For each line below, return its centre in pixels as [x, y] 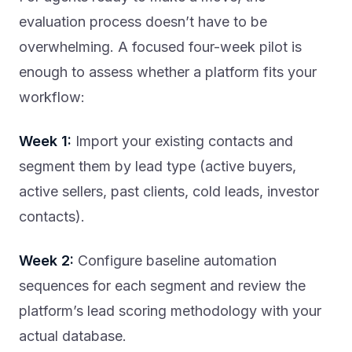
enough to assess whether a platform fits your [168, 72]
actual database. [73, 336]
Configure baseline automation [175, 261]
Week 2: [46, 261]
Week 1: [45, 141]
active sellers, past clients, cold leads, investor [169, 192]
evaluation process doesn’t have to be [143, 22]
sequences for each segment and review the [162, 286]
